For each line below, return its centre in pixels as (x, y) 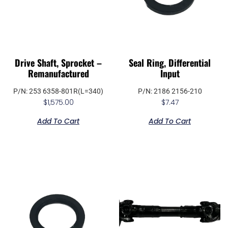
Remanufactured (58, 74)
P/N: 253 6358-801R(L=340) (58, 91)
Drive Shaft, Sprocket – (58, 63)
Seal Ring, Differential (170, 63)
